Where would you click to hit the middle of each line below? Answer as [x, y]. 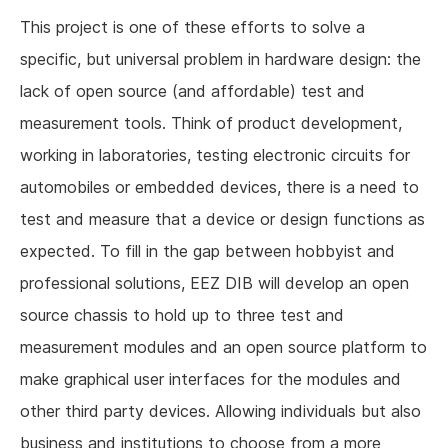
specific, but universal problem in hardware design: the [220, 59]
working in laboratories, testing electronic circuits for [215, 155]
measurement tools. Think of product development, [211, 123]
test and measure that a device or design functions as [222, 219]
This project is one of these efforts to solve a [192, 27]
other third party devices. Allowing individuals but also [220, 411]
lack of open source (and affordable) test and [192, 91]
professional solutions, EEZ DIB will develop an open [214, 283]
